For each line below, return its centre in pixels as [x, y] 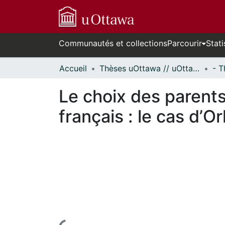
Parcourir [185, 43]
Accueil [73, 68]
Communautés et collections [113, 43]
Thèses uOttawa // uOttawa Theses [196, 68]
